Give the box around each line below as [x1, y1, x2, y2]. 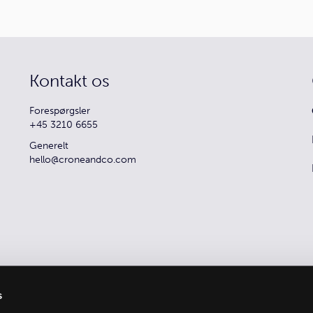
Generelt [29, 140, 69, 152]
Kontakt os [29, 71, 110, 91]
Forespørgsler [29, 105, 91, 117]
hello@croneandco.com [29, 154, 137, 166]
